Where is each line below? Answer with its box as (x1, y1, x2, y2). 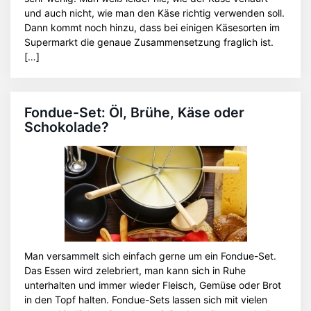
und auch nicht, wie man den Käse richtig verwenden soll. (24, 7, 285, 19)
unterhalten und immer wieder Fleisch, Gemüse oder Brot (24, 279, 281, 291)
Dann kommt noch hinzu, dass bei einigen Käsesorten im (24, 22, 280, 33)
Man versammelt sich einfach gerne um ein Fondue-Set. (24, 250, 276, 262)
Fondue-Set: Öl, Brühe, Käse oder (24, 104, 244, 121)
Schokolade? (24, 119, 109, 135)
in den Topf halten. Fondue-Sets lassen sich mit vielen (24, 294, 267, 305)
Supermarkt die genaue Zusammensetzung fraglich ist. (24, 36, 274, 48)
